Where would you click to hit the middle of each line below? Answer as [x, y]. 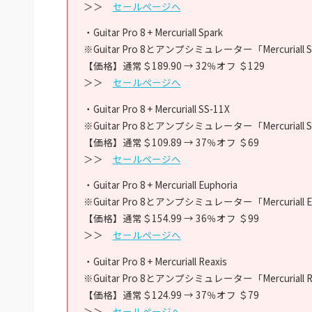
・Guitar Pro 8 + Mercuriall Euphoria [160, 185]
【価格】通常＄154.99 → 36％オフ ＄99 [171, 218]
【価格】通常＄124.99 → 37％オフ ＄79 [171, 294]
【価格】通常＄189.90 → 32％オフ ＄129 [174, 66]
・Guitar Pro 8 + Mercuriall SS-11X [156, 108]
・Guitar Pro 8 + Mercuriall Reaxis [155, 261]
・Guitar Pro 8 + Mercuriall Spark [153, 32]
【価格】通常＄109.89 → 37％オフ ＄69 [171, 142]
